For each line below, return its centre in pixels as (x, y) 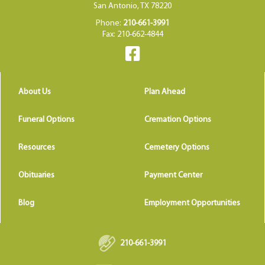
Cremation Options (178, 119)
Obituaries (36, 175)
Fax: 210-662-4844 (132, 34)
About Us (35, 92)
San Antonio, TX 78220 (132, 6)
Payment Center (173, 175)
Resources (37, 147)
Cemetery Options (177, 147)
